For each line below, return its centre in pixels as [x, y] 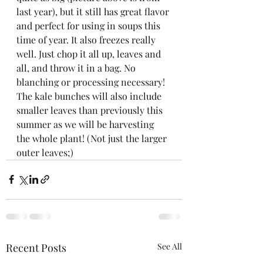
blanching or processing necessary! [92, 82]
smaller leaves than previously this [91, 110]
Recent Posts [36, 247]
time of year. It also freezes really [87, 39]
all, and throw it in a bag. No [77, 68]
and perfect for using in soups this [90, 25]
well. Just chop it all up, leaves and [90, 53]
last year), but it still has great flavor [94, 11]
